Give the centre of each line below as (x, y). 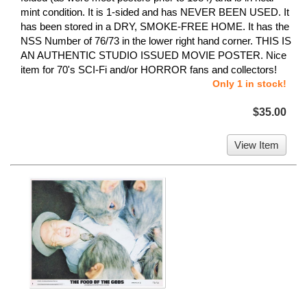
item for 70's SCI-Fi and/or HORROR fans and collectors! (149, 69)
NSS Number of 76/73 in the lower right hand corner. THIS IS (156, 40)
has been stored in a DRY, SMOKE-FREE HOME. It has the (155, 26)
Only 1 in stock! (249, 83)
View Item (257, 145)
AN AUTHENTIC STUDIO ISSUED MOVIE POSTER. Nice (153, 55)
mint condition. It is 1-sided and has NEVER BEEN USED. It (155, 12)
